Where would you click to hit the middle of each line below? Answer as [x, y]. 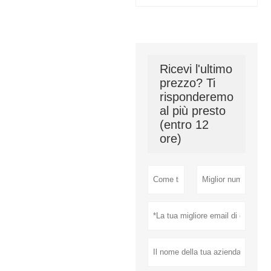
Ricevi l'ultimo [196, 69]
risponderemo [196, 97]
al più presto [192, 111]
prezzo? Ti [187, 83]
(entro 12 [184, 125]
